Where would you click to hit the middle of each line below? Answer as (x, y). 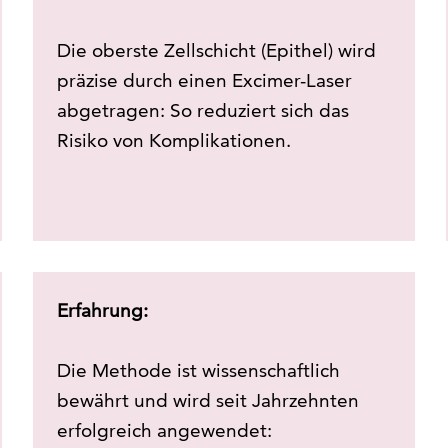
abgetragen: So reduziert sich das (203, 111)
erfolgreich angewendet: (165, 431)
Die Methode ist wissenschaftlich (199, 371)
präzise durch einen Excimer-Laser (205, 81)
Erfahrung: (103, 311)
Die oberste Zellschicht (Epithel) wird (217, 51)
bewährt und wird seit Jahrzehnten (208, 401)
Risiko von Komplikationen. (174, 141)
